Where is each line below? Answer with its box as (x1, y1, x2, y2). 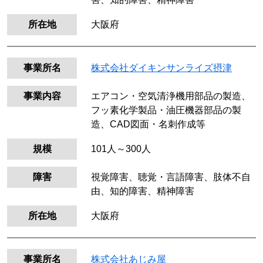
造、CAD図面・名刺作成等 (91, 119, 206, 130)
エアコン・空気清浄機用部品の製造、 (91, 91, 251, 102)
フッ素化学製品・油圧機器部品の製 (91, 105, 242, 116)
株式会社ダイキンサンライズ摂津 (91, 63, 232, 73)
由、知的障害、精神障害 (91, 186, 195, 196)
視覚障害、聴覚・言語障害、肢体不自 (91, 171, 251, 182)
